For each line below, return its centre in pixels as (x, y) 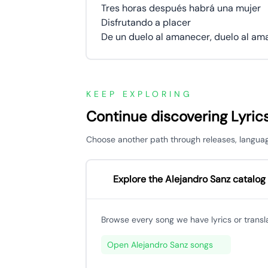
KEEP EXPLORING (139, 94)
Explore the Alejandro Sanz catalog (189, 179)
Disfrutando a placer (146, 22)
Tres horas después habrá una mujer (181, 8)
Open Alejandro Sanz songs (160, 245)
